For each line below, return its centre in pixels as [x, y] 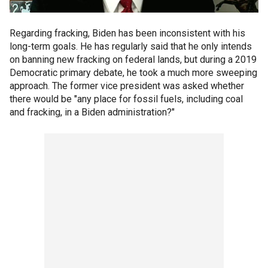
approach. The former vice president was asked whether [127, 86]
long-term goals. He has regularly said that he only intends [131, 46]
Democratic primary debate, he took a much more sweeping [133, 73]
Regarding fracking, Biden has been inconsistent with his [127, 33]
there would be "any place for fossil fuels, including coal [126, 99]
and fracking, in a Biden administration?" [92, 112]
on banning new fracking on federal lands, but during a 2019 [133, 60]
